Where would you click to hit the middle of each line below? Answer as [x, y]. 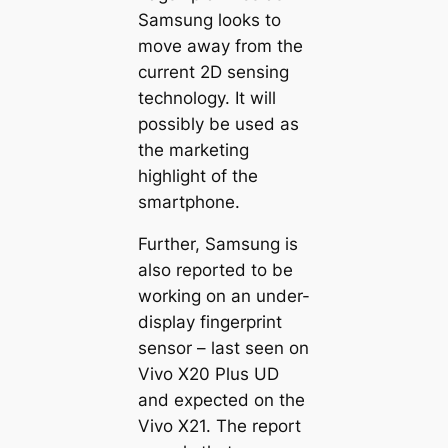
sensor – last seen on [223, 348]
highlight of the [197, 175]
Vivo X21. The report [219, 426]
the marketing [193, 149]
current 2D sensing [213, 71]
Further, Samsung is [217, 244]
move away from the [220, 45]
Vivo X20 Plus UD [208, 374]
